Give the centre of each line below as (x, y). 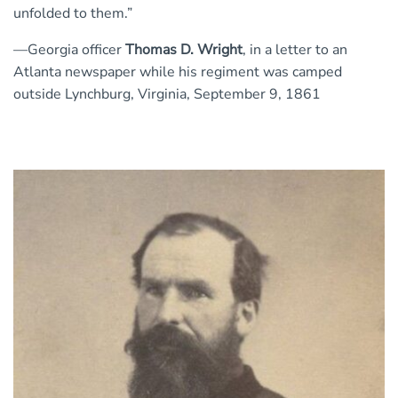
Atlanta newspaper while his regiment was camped (178, 72)
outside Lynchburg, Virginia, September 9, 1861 (167, 95)
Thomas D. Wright (184, 50)
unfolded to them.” (73, 14)
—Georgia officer (69, 50)
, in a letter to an (295, 50)
